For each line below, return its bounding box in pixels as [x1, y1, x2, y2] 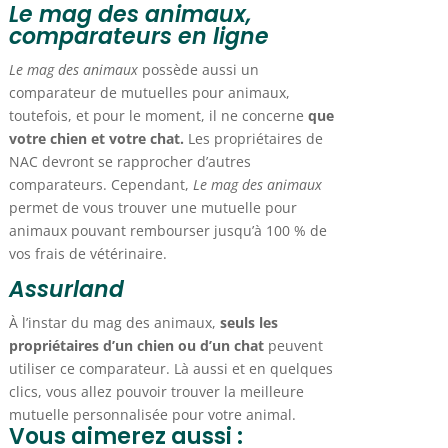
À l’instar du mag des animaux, [8, 313, 216, 333]
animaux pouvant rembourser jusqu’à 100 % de [8, 221, 327, 241]
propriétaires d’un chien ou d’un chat [8, 336, 264, 356]
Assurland [8, 274, 124, 306]
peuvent [263, 336, 323, 356]
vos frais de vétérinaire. [8, 244, 167, 264]
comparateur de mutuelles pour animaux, [8, 83, 290, 103]
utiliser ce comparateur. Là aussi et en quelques [8, 359, 333, 379]
